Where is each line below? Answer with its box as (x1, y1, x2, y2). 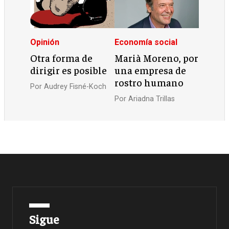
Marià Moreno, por (114, 51, 198, 64)
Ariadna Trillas (128, 95, 175, 104)
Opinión (30, 37, 60, 48)
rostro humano (114, 76, 184, 88)
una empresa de (114, 63, 186, 76)
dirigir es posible (30, 63, 107, 76)
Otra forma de (30, 51, 93, 64)
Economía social (114, 37, 177, 48)
